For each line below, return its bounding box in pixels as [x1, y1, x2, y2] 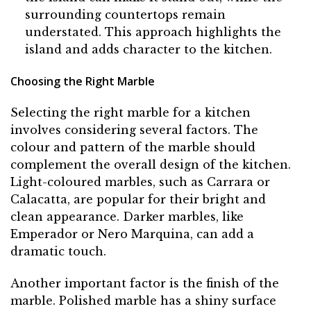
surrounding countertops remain [24, 7, 226, 22]
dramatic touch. [10, 244, 106, 259]
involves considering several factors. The [10, 123, 258, 137]
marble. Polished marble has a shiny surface [10, 294, 276, 308]
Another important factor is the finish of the [10, 276, 279, 291]
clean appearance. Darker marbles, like [10, 210, 244, 224]
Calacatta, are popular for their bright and [10, 192, 266, 207]
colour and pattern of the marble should [10, 140, 255, 155]
